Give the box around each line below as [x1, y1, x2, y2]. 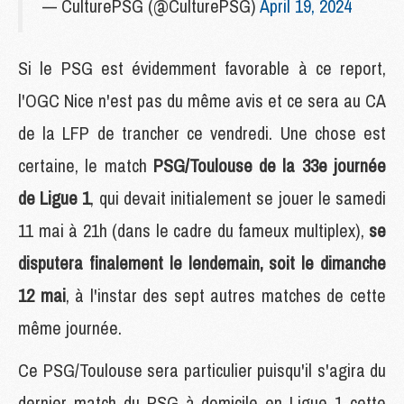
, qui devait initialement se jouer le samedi [90, 185, 387, 210]
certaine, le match [18, 152, 153, 178]
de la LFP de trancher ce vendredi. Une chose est [18, 120, 386, 145]
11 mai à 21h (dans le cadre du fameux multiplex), [18, 217, 369, 243]
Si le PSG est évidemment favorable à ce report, [18, 55, 386, 80]
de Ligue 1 [18, 185, 91, 210]
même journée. [18, 315, 122, 340]
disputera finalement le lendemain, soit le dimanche [18, 250, 386, 275]
